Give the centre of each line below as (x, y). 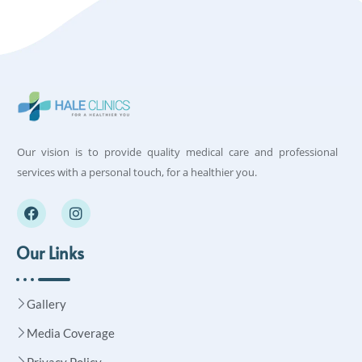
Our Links (50, 253)
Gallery (46, 303)
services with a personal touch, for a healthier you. (137, 172)
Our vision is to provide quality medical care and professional (177, 152)
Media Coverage (71, 333)
